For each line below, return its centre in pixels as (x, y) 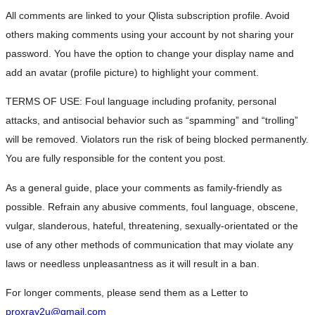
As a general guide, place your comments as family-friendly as (144, 187)
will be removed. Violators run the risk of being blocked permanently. (157, 140)
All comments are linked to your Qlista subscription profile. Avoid (148, 15)
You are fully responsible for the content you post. (116, 159)
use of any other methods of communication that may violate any (149, 244)
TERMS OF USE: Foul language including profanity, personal (141, 102)
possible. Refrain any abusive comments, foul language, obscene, (152, 206)
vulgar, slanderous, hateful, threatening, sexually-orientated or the (152, 225)
